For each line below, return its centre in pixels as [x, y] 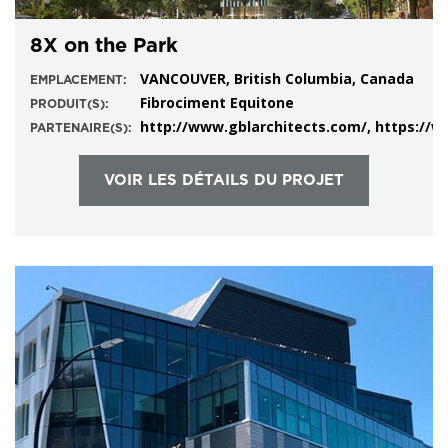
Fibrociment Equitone [217, 102]
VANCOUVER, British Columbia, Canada [277, 78]
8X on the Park [104, 45]
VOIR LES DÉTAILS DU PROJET [224, 180]
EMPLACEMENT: [78, 79]
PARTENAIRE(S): [81, 127]
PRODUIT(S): [69, 103]
